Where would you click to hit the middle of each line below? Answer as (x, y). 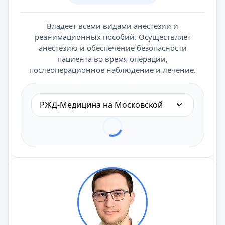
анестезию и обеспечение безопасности (113, 48)
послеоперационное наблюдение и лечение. (113, 70)
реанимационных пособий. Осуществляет (113, 37)
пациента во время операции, (113, 59)
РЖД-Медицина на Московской (101, 105)
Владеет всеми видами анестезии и (113, 26)
